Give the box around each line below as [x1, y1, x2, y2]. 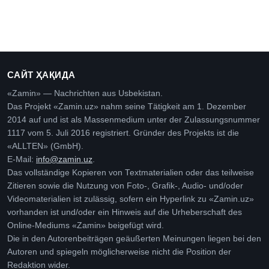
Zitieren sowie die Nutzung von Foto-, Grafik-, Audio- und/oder [7, 181, 243, 191]
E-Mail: [7, 155, 36, 165]
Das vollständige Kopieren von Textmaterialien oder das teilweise [7, 168, 254, 178]
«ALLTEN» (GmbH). [7, 142, 83, 151]
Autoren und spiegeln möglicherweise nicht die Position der [7, 247, 231, 257]
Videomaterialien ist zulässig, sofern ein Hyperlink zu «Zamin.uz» [7, 195, 254, 204]
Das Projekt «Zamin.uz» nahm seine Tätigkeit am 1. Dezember [7, 102, 246, 112]
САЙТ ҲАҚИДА [7, 70, 76, 80]
